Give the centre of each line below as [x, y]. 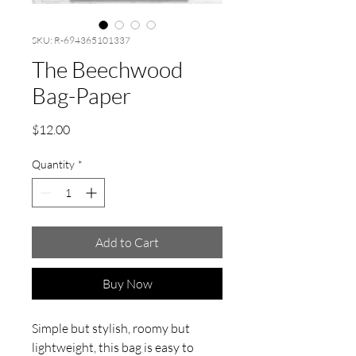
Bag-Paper [81, 95]
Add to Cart [127, 242]
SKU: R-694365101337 [81, 40]
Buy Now [127, 283]
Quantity [53, 164]
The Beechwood [107, 69]
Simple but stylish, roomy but [111, 328]
